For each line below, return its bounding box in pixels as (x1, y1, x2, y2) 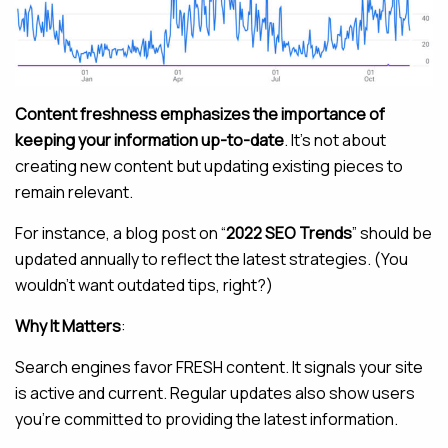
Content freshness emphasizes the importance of (15, 102, 385, 125)
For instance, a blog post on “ (15, 221, 226, 244)
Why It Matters (15, 314, 121, 337)
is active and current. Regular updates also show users (15, 381, 415, 404)
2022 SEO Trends (226, 221, 352, 244)
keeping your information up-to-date (15, 128, 284, 151)
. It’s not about (284, 128, 386, 151)
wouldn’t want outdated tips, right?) (15, 273, 273, 296)
